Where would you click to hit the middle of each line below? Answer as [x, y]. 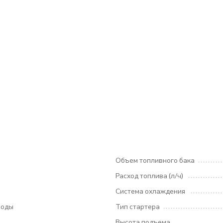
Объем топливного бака [155, 160]
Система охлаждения [150, 191]
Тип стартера [138, 206]
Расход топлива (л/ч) [149, 175]
